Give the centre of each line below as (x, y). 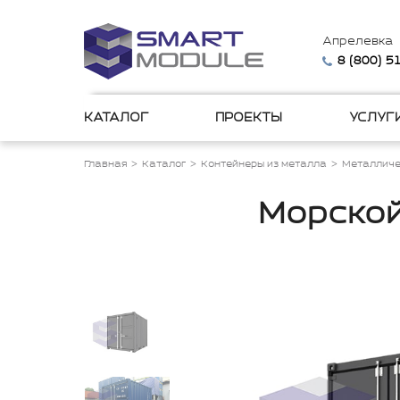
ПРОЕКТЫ (249, 118)
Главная (105, 164)
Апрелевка (357, 42)
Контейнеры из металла (264, 164)
